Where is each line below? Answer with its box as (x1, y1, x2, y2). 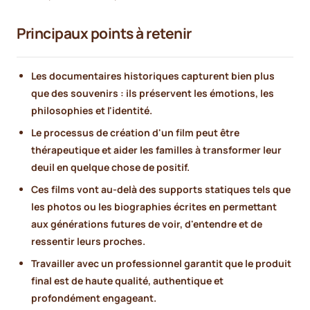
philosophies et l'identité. (31, 103, 152, 117)
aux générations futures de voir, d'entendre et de (31, 217, 262, 230)
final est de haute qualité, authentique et (31, 273, 224, 287)
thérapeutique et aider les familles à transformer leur (31, 143, 282, 156)
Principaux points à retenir (17, 23, 192, 43)
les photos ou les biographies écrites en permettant (31, 199, 277, 213)
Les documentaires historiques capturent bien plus (31, 69, 275, 82)
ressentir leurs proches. (31, 234, 145, 248)
